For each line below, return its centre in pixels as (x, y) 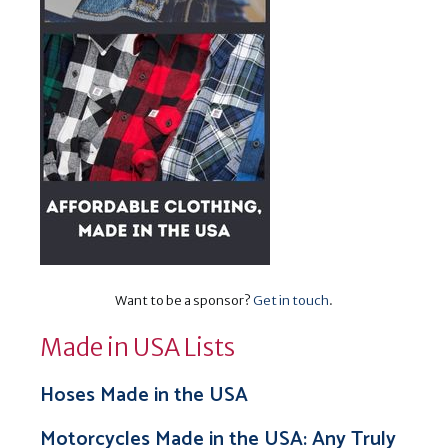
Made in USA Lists (137, 347)
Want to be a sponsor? (184, 300)
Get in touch (291, 300)
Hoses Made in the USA (144, 395)
